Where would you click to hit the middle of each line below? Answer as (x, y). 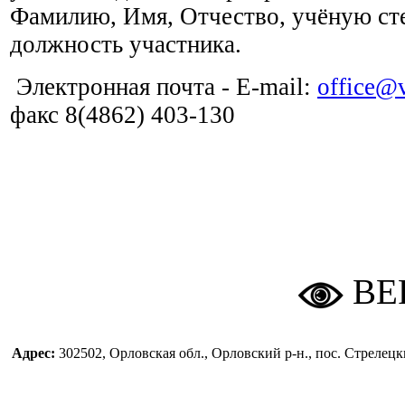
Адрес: (35, 353)
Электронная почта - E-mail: (164, 86)
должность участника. (126, 44)
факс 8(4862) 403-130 (122, 114)
